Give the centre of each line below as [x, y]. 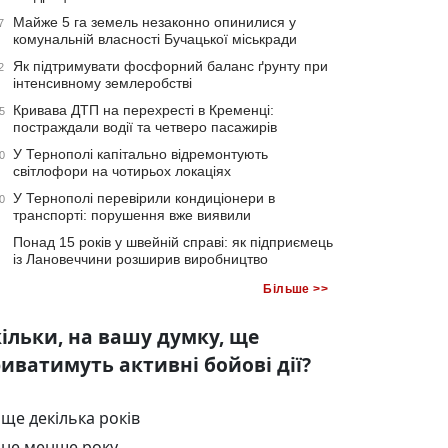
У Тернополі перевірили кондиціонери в [144, 197]
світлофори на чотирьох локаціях [122, 170]
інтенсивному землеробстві [102, 82]
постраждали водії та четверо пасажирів [145, 126]
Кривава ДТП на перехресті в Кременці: [143, 109]
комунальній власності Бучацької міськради [155, 38]
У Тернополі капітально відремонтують [140, 153]
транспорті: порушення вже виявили [132, 214]
